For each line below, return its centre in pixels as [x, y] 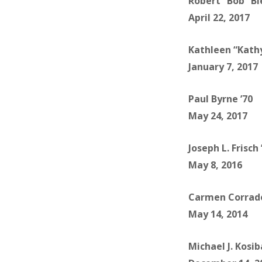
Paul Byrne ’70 [220, 99]
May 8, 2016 [215, 165]
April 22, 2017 [219, 18]
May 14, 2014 [218, 214]
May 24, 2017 [218, 116]
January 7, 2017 [223, 67]
